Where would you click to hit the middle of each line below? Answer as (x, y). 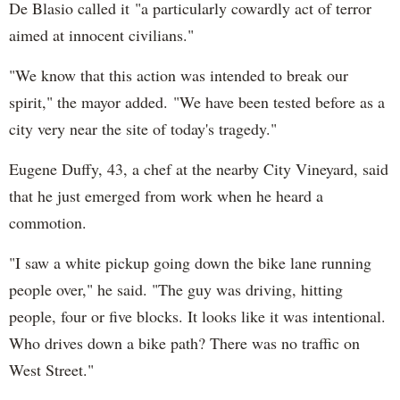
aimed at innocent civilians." (101, 34)
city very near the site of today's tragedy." (143, 128)
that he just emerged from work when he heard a (166, 195)
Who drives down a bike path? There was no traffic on (184, 342)
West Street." (51, 369)
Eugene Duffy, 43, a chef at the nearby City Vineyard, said (199, 168)
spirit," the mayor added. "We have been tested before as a (197, 101)
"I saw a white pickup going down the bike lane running (190, 262)
